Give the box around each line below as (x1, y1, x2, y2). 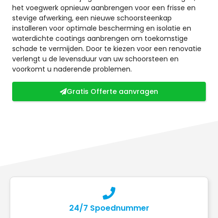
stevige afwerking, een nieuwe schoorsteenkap (12, 13, 172, 23)
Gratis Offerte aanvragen (67, 86, 158, 96)
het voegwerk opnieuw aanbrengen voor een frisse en (12, 3, 196, 13)
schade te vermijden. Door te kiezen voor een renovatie (12, 44, 201, 54)
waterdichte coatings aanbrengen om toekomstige (12, 34, 188, 44)
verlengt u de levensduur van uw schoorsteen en (12, 54, 179, 64)
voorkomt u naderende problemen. (12, 64, 132, 74)
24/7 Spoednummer (69, 202, 149, 214)
